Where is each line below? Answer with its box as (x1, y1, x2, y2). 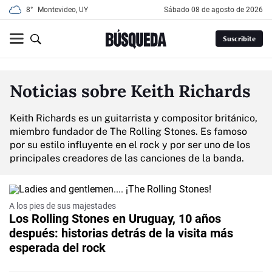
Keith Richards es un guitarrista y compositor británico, (10, 112, 257, 124)
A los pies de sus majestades (9, 200, 116, 211)
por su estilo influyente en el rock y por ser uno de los (10, 138, 250, 151)
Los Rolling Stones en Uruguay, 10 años (9, 211, 221, 226)
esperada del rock (9, 240, 106, 255)
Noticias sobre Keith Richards (10, 80, 251, 102)
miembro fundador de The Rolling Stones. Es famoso (10, 125, 247, 137)
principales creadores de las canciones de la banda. (10, 152, 244, 164)
